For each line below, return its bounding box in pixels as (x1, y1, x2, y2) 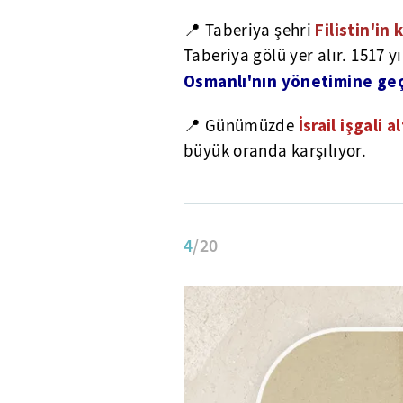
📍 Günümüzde (184, 114, 299, 137)
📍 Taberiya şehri (184, 19, 316, 41)
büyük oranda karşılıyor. (184, 139, 367, 162)
